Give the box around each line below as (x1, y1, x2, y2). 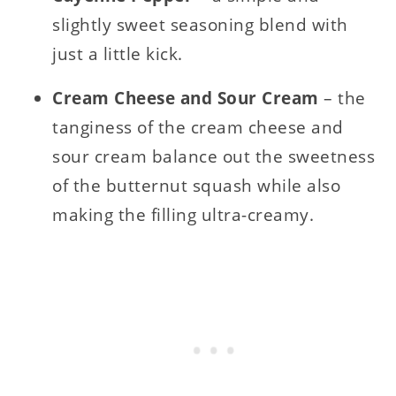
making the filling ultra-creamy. (52, 203, 315, 227)
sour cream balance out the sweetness (52, 145, 376, 169)
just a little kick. (52, 42, 183, 66)
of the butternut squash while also (52, 174, 341, 198)
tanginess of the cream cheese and (52, 116, 344, 140)
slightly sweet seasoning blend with (52, 13, 348, 37)
